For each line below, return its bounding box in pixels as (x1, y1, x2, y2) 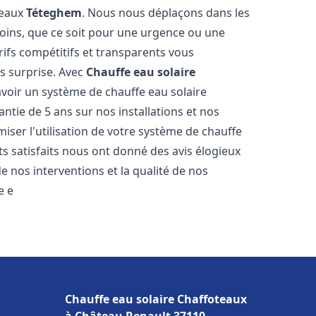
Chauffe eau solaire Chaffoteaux (65, 291, 247, 307)
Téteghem (26, 5, 83, 20)
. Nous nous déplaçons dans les (82, 5, 250, 20)
